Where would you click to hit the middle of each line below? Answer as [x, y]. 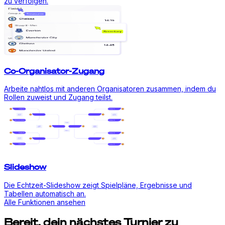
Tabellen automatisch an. [45, 193]
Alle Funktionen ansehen [45, 202]
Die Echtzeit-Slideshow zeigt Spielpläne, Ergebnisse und [98, 185]
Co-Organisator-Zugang [54, 71]
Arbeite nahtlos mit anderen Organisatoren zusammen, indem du [110, 88]
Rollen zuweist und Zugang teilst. [58, 97]
